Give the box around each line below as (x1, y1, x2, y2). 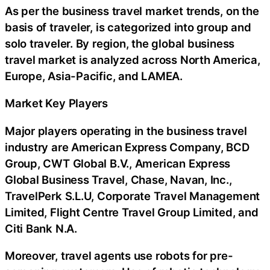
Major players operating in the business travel (5, 124, 247, 137)
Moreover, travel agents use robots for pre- (5, 249, 233, 263)
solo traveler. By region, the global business (5, 36, 235, 50)
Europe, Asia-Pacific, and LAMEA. (5, 69, 183, 83)
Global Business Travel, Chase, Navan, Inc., (5, 172, 232, 186)
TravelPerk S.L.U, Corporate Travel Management (5, 189, 260, 202)
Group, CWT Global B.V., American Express (5, 156, 231, 170)
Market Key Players (5, 96, 108, 110)
